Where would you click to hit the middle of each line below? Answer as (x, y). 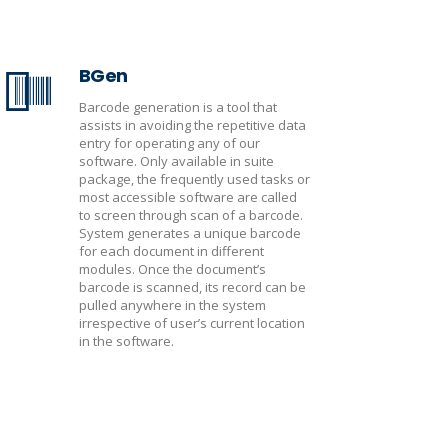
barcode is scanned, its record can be (192, 287)
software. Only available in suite (176, 161)
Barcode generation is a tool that (178, 107)
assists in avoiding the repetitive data (192, 125)
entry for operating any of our (169, 143)
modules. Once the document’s (172, 269)
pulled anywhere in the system (172, 305)
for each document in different (171, 251)
